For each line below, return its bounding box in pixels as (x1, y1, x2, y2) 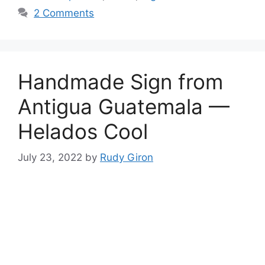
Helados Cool (18, 118, 148, 144)
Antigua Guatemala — (18, 93, 230, 119)
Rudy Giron (100, 151, 153, 164)
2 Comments (34, 7, 95, 19)
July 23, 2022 (18, 151, 82, 164)
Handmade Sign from (18, 69, 223, 94)
